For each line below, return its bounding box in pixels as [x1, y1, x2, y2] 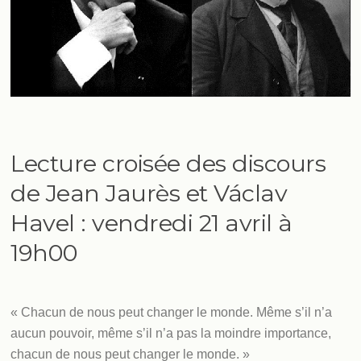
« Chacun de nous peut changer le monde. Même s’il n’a [10, 305, 333, 320]
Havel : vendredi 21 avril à [10, 208, 293, 237]
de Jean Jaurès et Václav [10, 178, 288, 207]
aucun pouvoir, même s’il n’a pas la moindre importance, [10, 326, 332, 341]
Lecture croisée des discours [10, 148, 326, 177]
